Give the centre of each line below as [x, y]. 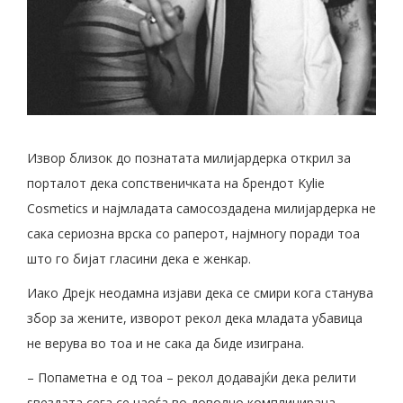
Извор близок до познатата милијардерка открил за [189, 157]
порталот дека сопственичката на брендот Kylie [176, 183]
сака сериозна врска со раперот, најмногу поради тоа [193, 233]
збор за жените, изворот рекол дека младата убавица [195, 318]
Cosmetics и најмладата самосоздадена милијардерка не [201, 208]
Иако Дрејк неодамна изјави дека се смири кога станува [200, 292]
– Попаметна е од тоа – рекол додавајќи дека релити [192, 377]
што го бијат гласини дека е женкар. [139, 258]
